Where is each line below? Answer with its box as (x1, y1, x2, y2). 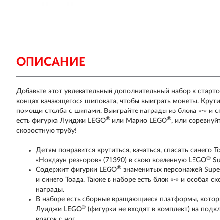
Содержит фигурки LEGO (36, 166, 117, 173)
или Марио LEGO (110, 117, 167, 124)
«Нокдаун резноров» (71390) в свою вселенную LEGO (36, 157, 207, 164)
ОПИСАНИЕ (16, 56, 86, 68)
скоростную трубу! (16, 127, 77, 134)
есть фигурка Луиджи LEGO (16, 117, 106, 124)
